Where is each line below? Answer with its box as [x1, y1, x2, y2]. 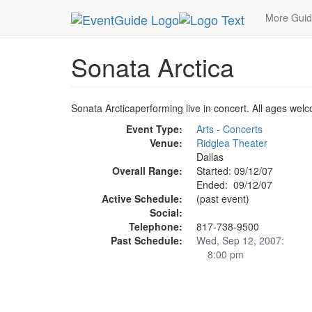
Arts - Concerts [196, 122, 263, 136]
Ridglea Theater [196, 136, 267, 150]
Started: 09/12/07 [196, 164, 273, 178]
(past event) [196, 192, 249, 205]
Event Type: [126, 122, 182, 136]
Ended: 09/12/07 [196, 178, 272, 192]
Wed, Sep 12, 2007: [196, 233, 284, 247]
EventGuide [185, 6, 237, 19]
